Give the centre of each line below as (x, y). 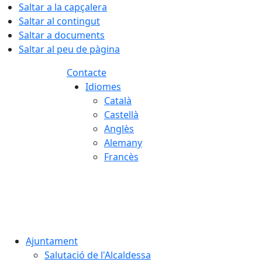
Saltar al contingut (59, 21)
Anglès (119, 129)
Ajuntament (52, 241)
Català (118, 101)
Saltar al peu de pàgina (69, 49)
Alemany (123, 143)
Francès (121, 157)
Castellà (121, 115)
